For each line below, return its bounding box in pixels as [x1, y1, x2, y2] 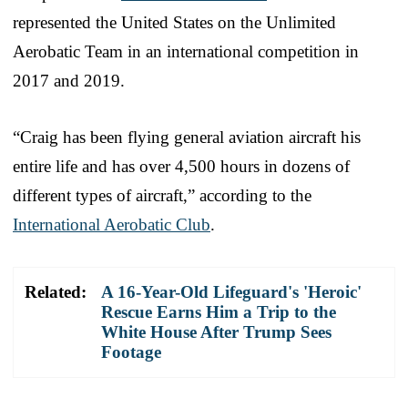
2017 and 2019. [13, 70, 125, 90]
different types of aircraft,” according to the [13, 185, 311, 205]
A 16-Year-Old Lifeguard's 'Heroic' [101, 281, 362, 301]
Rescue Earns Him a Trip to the [101, 301, 336, 321]
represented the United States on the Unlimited [13, 12, 336, 32]
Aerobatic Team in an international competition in [13, 41, 359, 61]
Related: [25, 281, 87, 301]
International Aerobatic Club [13, 214, 210, 234]
